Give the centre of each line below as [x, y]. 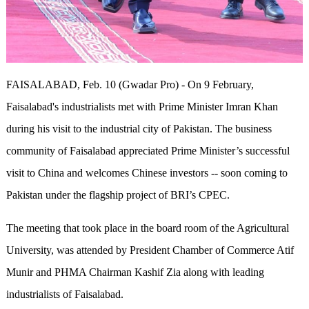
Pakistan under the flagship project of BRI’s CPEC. [118, 195]
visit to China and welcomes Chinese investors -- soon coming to [147, 173]
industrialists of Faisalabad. [67, 295]
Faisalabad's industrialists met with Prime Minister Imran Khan [142, 107]
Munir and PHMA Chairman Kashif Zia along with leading [135, 272]
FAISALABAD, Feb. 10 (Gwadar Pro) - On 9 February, [130, 85]
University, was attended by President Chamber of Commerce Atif [150, 250]
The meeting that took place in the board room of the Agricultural [147, 228]
